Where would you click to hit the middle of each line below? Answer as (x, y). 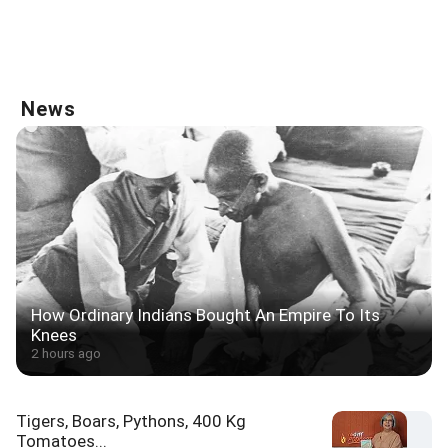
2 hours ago (66, 353)
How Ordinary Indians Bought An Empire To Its (205, 315)
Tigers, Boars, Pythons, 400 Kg (131, 421)
